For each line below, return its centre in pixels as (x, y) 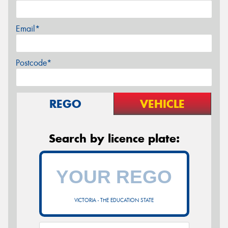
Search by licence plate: (114, 138)
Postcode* (34, 63)
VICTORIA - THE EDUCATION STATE (114, 200)
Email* (28, 28)
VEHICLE (162, 104)
